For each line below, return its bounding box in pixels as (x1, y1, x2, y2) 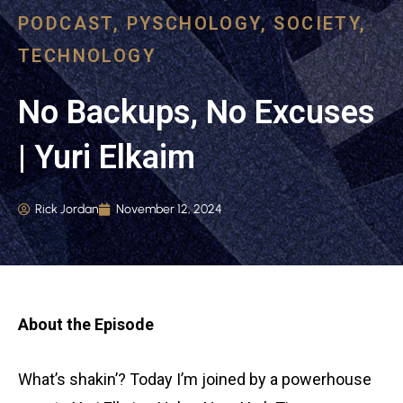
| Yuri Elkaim (18, 139, 195, 177)
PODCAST (18, 13, 113, 35)
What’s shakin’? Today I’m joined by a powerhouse (18, 370, 372, 390)
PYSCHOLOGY (126, 13, 261, 35)
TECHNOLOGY (18, 45, 156, 67)
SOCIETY (273, 13, 361, 35)
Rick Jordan (35, 201, 99, 218)
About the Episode (18, 315, 154, 335)
